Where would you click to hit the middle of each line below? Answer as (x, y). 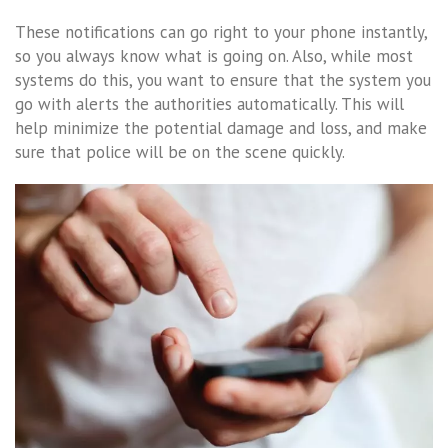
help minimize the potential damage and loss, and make (221, 127)
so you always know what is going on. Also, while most (214, 55)
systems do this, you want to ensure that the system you (223, 79)
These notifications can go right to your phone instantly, (221, 31)
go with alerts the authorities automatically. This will (209, 103)
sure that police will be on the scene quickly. (180, 151)
